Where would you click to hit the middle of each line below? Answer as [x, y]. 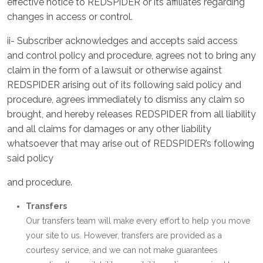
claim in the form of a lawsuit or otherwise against [114, 70]
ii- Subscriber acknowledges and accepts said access [122, 41]
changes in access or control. [70, 17]
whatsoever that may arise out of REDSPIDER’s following [131, 144]
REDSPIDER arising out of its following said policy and [124, 85]
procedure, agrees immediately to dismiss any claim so [126, 100]
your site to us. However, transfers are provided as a [124, 235]
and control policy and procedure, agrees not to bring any [131, 55]
